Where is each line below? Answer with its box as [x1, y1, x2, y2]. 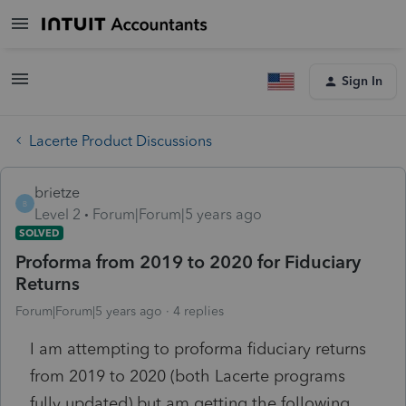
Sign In [342, 73, 382, 89]
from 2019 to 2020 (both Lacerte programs [30, 365, 345, 386]
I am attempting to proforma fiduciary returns [30, 338, 366, 359]
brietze [34, 183, 80, 201]
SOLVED [19, 226, 60, 239]
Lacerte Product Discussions [29, 131, 212, 150]
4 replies [173, 303, 224, 319]
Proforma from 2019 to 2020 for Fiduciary [15, 250, 361, 273]
